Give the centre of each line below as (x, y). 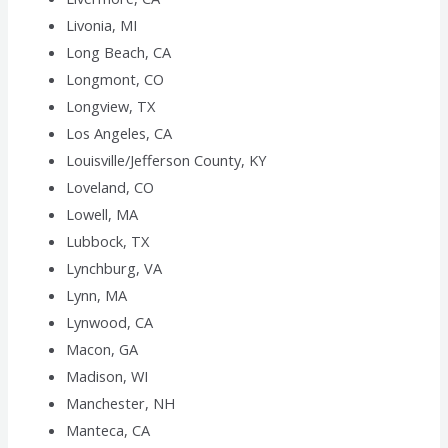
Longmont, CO (115, 79)
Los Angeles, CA (119, 133)
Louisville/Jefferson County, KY (166, 160)
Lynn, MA (97, 295)
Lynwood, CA (110, 322)
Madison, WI (107, 376)
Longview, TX (111, 106)
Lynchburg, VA (114, 268)
